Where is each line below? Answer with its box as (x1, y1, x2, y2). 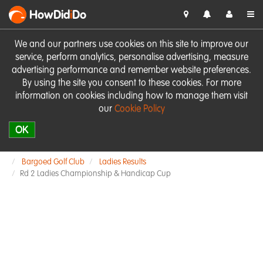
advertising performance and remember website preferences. (12, 66, 251, 75)
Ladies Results (99, 158, 146, 166)
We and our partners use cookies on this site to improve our (15, 40, 248, 49)
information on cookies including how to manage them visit (15, 92, 248, 101)
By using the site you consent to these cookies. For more (22, 79, 241, 88)
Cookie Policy (114, 104, 165, 114)
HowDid (29, 10, 70, 22)
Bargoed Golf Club (22, 158, 85, 166)
